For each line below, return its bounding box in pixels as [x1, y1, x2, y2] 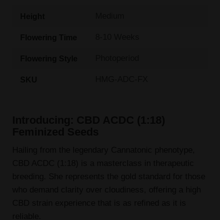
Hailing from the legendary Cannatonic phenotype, [12, 145, 195, 155]
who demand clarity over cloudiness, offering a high [12, 185, 201, 195]
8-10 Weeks [95, 32, 140, 42]
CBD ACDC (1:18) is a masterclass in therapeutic [12, 158, 194, 168]
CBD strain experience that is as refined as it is [12, 198, 186, 208]
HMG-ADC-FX [95, 74, 148, 84]
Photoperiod [95, 53, 139, 63]
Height [20, 11, 45, 21]
